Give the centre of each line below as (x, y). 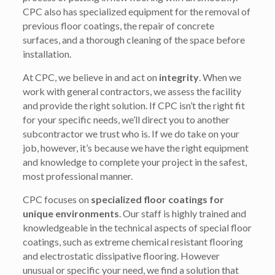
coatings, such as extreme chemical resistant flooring (133, 242)
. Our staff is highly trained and (183, 213)
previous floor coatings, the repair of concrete (119, 25)
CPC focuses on (57, 199)
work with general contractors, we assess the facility (132, 91)
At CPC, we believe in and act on (91, 77)
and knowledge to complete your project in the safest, (135, 162)
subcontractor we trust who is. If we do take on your (131, 134)
